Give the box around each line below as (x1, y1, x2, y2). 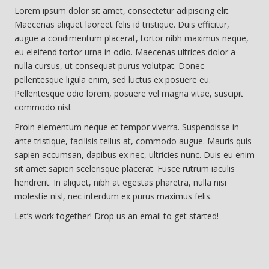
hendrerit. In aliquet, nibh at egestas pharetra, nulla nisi (14, 177, 226, 188)
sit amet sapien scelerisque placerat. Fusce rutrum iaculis (14, 163, 235, 174)
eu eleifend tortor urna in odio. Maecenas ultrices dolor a (14, 46, 235, 58)
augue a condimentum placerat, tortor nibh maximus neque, (14, 32, 249, 44)
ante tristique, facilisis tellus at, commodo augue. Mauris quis (14, 135, 252, 147)
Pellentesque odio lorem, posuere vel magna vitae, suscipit (14, 88, 243, 99)
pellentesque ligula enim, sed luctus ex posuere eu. (14, 74, 211, 85)
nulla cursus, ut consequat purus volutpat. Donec (14, 60, 204, 71)
